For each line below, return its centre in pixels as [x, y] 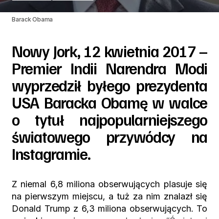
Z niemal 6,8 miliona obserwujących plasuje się [109, 184]
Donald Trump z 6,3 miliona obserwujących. [104, 208]
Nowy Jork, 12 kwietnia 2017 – [109, 51]
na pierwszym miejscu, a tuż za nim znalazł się [109, 196]
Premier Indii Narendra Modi [109, 68]
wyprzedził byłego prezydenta [109, 85]
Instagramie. [51, 153]
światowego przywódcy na [109, 136]
